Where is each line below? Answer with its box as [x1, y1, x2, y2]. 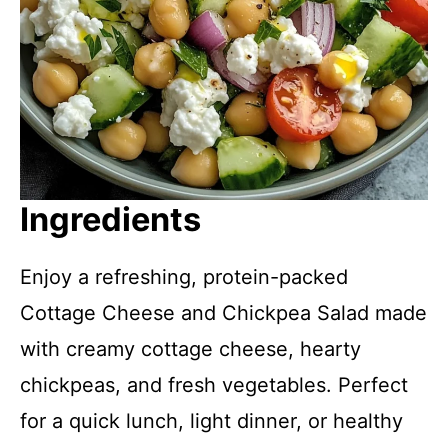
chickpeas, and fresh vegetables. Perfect [20, 373, 408, 397]
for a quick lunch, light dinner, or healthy [20, 409, 403, 433]
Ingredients [20, 200, 201, 239]
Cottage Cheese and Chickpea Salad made [20, 301, 427, 325]
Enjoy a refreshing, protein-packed [20, 265, 348, 289]
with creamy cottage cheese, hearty [20, 337, 361, 361]
